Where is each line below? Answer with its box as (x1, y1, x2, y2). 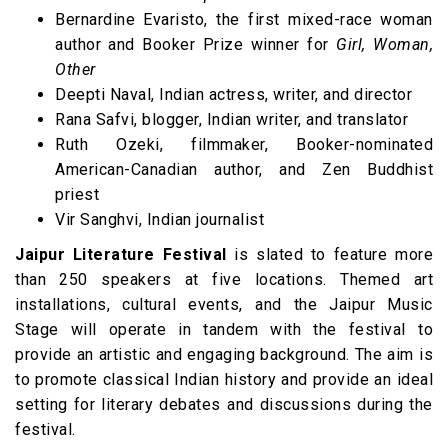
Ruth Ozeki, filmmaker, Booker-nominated (55, 135, 433, 154)
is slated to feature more (226, 245, 434, 264)
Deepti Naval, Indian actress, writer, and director (55, 85, 412, 104)
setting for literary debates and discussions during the (15, 395, 433, 414)
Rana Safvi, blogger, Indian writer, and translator (55, 110, 408, 129)
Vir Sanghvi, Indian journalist (55, 210, 264, 229)
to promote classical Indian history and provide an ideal (15, 370, 433, 389)
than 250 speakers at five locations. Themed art (15, 270, 433, 289)
